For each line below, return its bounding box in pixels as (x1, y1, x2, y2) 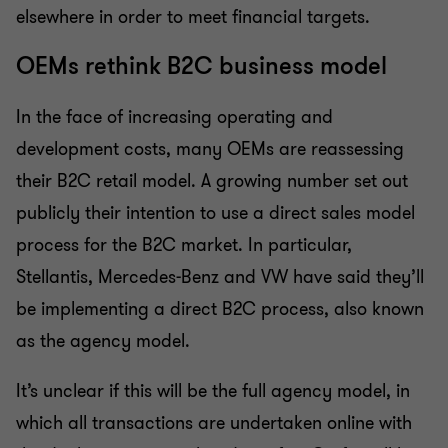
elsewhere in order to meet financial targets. (16, 5, 370, 30)
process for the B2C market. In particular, (16, 233, 352, 258)
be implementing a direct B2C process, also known (16, 297, 424, 322)
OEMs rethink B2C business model (16, 51, 387, 83)
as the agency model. (16, 329, 190, 354)
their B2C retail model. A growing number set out (16, 169, 408, 194)
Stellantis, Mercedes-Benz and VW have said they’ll (16, 265, 424, 290)
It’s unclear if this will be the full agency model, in (16, 379, 410, 404)
